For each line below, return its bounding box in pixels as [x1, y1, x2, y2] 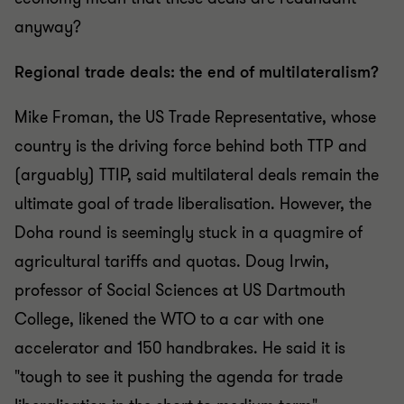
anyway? [14, 16, 81, 38]
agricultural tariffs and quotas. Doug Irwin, [14, 251, 329, 272]
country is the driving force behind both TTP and [14, 135, 367, 157]
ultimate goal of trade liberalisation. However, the [14, 193, 372, 215]
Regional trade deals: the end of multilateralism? [14, 61, 379, 83]
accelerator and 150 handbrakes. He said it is [14, 337, 345, 359]
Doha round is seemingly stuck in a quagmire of [14, 222, 363, 243]
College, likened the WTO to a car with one [14, 308, 324, 330]
